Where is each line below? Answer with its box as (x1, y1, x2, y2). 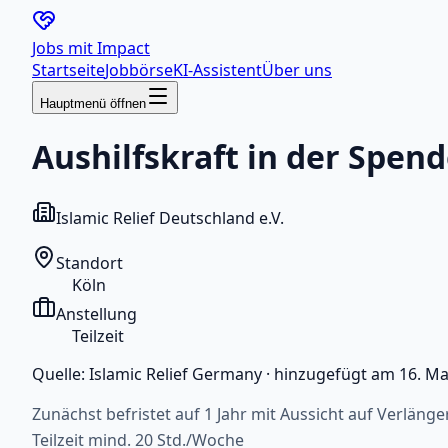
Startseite (32, 59, 105, 81)
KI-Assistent (173, 59, 262, 81)
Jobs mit (32, 37, 97, 59)
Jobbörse (105, 59, 173, 81)
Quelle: (32, 362, 89, 385)
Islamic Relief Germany (89, 362, 262, 385)
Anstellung (56, 302, 137, 325)
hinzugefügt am (274, 362, 399, 385)
